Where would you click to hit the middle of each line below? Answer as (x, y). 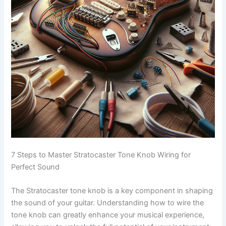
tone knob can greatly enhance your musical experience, (108, 215)
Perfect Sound (36, 167)
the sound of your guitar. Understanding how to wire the (108, 203)
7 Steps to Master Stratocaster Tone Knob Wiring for (101, 155)
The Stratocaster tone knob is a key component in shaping (112, 191)
